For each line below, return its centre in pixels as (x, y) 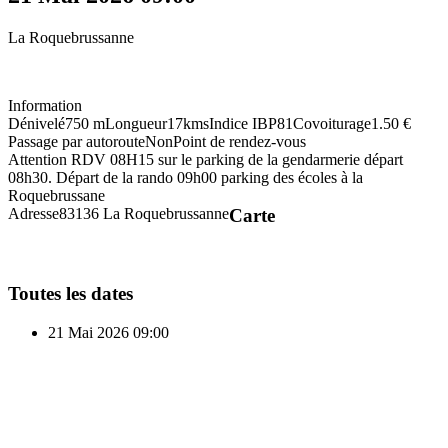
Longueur (136, 124)
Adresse (33, 214)
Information (45, 106)
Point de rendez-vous (239, 142)
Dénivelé (36, 124)
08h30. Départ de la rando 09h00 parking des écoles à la (185, 178)
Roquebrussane (56, 196)
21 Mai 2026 (90, 332)
